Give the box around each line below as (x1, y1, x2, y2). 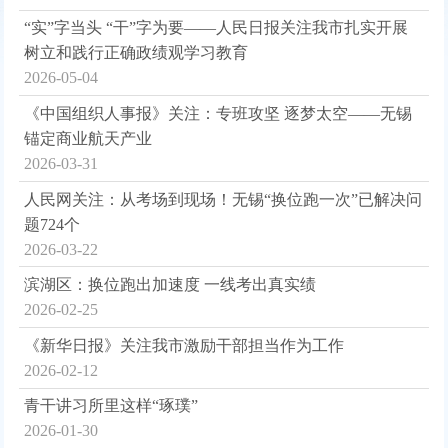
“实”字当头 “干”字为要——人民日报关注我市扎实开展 (24, 19, 409, 37)
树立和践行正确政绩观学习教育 (24, 44, 249, 62)
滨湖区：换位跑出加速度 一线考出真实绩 (24, 276, 317, 294)
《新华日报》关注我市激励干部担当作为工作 (24, 336, 345, 354)
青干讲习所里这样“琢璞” (24, 397, 199, 415)
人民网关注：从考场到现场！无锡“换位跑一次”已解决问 (24, 190, 423, 208)
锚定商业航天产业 (24, 129, 153, 147)
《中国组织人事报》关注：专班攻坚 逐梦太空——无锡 (24, 104, 413, 122)
